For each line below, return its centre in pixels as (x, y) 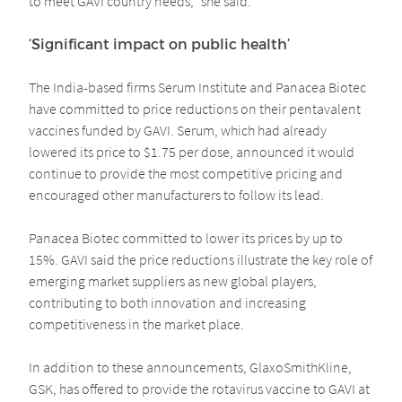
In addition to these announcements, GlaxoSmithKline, (190, 367)
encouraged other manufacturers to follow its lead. (176, 195)
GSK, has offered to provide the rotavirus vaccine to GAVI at (199, 389)
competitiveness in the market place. (136, 324)
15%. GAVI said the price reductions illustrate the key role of (201, 260)
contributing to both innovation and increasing (167, 303)
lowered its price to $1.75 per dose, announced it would (192, 152)
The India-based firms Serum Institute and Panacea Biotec (197, 87)
